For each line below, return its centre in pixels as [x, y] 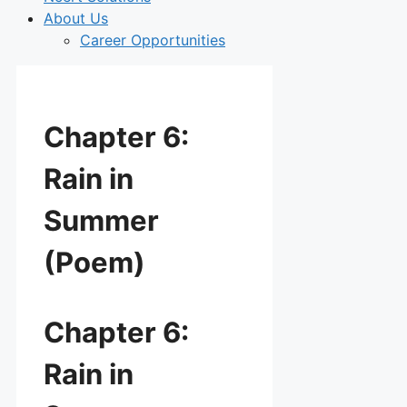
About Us [76, 18]
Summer [101, 220]
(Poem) [94, 262]
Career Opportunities [153, 40]
